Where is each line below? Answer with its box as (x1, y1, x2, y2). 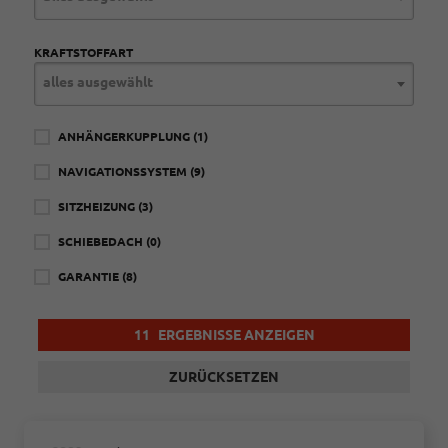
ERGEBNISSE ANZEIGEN (154, 327, 315, 343)
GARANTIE (58, 270, 122, 283)
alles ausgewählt (43, 74, 153, 90)
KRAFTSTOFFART (34, 46, 133, 59)
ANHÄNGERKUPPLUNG (58, 130, 193, 143)
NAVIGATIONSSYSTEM (58, 165, 190, 178)
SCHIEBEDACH (58, 235, 146, 248)
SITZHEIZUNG (58, 200, 138, 213)
